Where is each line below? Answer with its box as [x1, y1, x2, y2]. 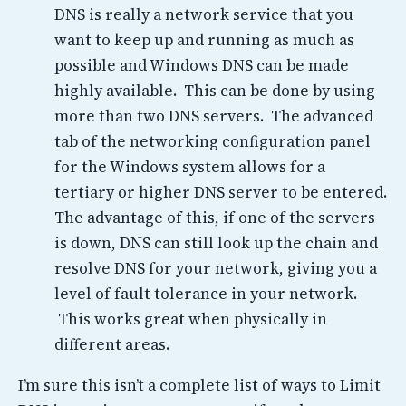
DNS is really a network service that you [54, 3, 353, 25]
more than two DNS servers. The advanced [54, 104, 373, 127]
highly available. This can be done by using [54, 79, 375, 101]
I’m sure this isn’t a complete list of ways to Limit [18, 374, 381, 397]
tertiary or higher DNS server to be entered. [54, 180, 387, 203]
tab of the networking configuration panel [54, 130, 371, 152]
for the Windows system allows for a [54, 155, 325, 178]
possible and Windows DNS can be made [54, 53, 349, 76]
